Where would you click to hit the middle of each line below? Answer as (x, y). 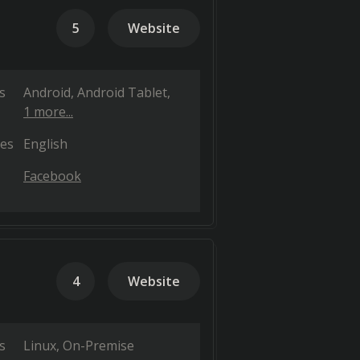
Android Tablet (122, 92)
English (45, 144)
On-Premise (98, 346)
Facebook (52, 176)
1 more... (48, 112)
